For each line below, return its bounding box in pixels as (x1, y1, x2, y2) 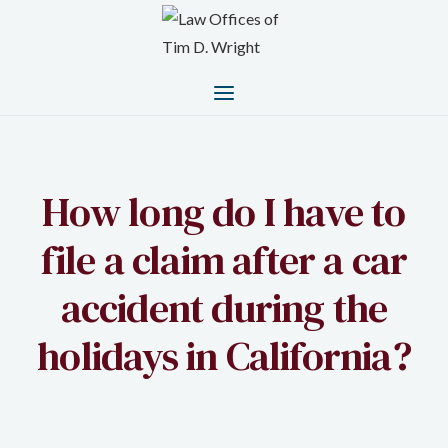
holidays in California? (37, 328, 411, 383)
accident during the (60, 280, 388, 335)
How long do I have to (42, 184, 406, 239)
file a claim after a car (40, 232, 408, 287)
